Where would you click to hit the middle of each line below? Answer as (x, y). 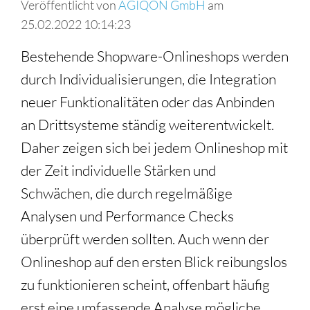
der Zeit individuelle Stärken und (118, 170)
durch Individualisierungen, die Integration (148, 79)
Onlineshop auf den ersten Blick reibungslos (154, 261)
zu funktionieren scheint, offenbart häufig (145, 284)
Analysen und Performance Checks (127, 216)
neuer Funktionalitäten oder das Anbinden (148, 101)
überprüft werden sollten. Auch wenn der (145, 238)
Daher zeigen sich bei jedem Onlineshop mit (154, 147)
